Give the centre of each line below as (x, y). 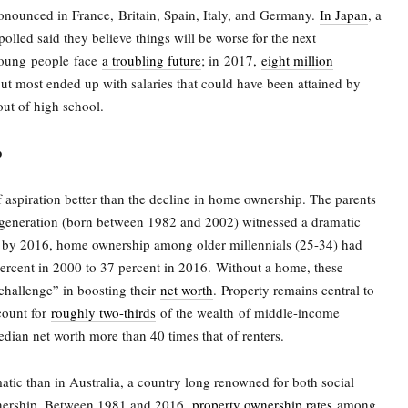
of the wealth (195, 312)
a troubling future (152, 60)
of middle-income (287, 312)
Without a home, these (280, 267)
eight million (297, 60)
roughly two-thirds (103, 312)
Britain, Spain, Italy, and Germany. (217, 15)
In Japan (344, 15)
